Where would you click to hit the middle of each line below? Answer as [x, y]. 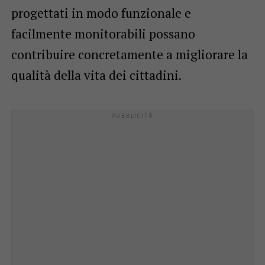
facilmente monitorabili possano [103, 33]
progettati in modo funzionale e [101, 13]
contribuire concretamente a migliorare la [129, 54]
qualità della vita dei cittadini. [96, 75]
